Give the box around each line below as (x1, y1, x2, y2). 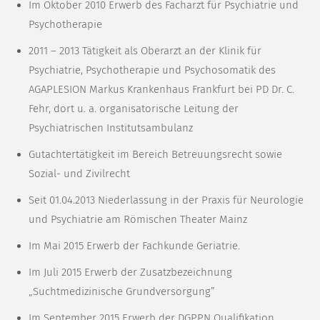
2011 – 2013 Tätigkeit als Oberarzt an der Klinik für (29, 44, 261, 58)
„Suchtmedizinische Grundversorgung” (29, 285, 215, 299)
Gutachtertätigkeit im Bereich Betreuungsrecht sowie (29, 148, 282, 161)
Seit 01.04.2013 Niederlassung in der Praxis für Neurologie (29, 194, 304, 207)
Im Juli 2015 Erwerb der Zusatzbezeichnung (29, 266, 232, 279)
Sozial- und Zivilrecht (29, 167, 130, 181)
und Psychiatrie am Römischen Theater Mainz (29, 213, 247, 226)
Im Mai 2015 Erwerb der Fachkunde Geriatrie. (29, 239, 240, 253)
